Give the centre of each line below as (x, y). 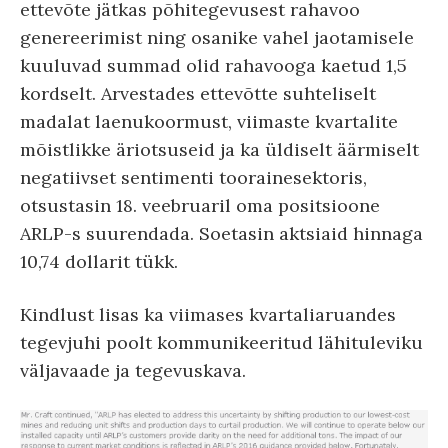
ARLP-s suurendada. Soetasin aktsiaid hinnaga (221, 233)
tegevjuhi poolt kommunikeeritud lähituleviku (221, 342)
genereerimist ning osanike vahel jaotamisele (217, 37)
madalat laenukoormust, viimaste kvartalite (209, 121)
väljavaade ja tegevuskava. (133, 370)
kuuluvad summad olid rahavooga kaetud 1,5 (213, 65)
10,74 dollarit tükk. (99, 261)
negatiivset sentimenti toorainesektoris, (193, 177)
